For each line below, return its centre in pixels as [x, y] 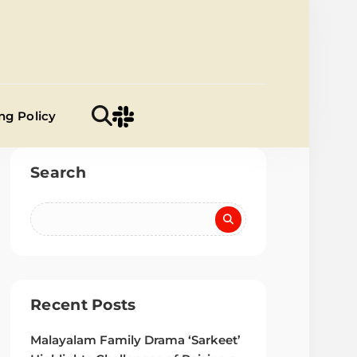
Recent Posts [83, 305]
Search [58, 173]
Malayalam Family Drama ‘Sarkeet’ [136, 341]
